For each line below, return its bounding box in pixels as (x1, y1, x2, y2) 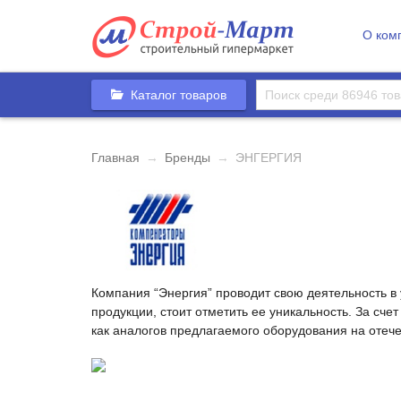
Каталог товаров (131, 88, 226, 102)
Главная (91, 150, 140, 165)
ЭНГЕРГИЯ (235, 150, 302, 165)
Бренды (165, 150, 210, 165)
